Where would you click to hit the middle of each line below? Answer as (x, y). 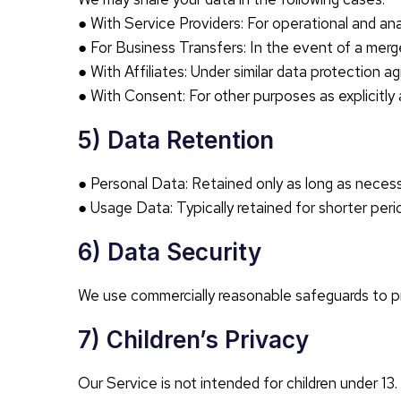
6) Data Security (170, 252)
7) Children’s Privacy (193, 340)
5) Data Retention (176, 140)
